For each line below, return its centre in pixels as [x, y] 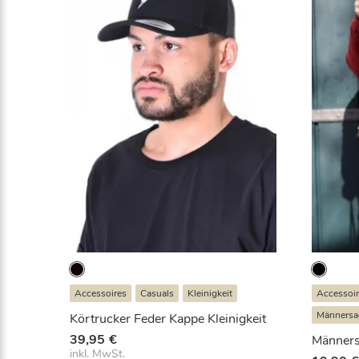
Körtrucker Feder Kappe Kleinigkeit [168, 319]
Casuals [157, 293]
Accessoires [101, 293]
